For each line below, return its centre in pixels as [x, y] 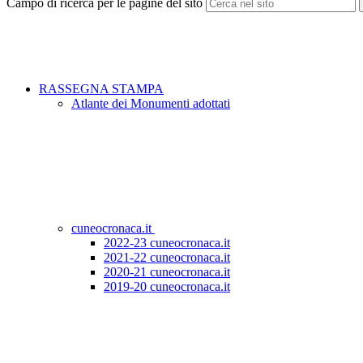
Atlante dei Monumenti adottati [151, 104]
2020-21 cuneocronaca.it [167, 272]
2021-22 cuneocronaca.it [167, 258]
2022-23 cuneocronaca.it [167, 243]
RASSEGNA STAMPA [101, 89]
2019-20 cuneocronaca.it [167, 287]
